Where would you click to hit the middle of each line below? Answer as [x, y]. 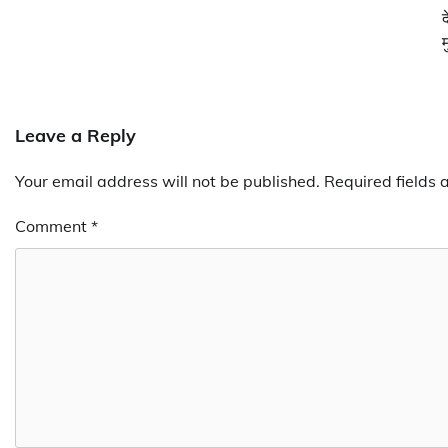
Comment [53, 225]
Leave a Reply [75, 135]
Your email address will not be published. [167, 180]
